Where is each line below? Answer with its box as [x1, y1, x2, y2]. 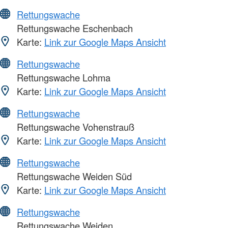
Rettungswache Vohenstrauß [14, 120, 134, 133]
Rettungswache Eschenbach [14, 21, 133, 35]
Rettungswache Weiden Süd [14, 169, 132, 183]
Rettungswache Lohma [14, 70, 110, 84]
